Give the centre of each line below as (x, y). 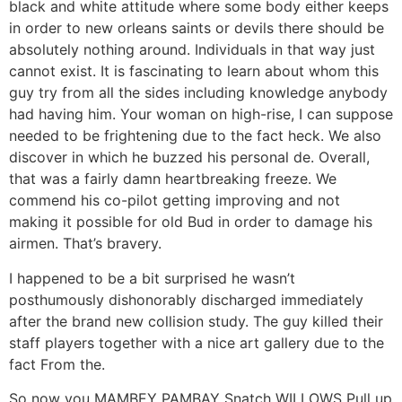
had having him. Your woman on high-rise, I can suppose (201, 114)
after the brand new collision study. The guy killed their (196, 321)
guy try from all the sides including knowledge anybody (198, 93)
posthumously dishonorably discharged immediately (186, 299)
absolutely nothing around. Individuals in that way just (192, 50)
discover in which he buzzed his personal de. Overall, (189, 157)
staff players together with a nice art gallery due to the (197, 342)
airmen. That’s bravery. (85, 244)
